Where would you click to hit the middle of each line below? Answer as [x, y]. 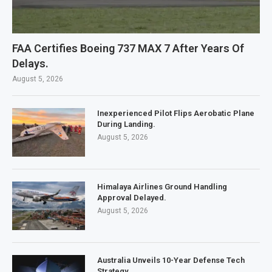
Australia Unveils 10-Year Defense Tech [171, 260]
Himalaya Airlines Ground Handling [162, 187]
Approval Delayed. [132, 198]
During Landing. [126, 124]
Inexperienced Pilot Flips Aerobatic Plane [176, 113]
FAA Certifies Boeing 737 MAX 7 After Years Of [128, 48]
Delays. [30, 63]
